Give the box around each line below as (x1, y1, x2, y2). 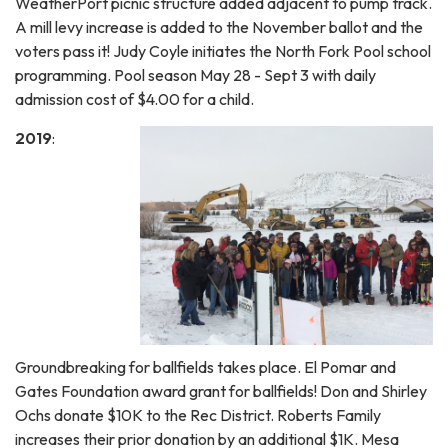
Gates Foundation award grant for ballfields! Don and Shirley (15, 380, 427, 401)
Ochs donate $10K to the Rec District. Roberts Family (15, 404, 381, 425)
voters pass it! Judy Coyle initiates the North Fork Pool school (15, 40, 431, 61)
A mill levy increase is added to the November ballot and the (15, 16, 423, 37)
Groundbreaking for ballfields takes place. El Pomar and (15, 356, 396, 377)
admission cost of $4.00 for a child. (15, 88, 257, 109)
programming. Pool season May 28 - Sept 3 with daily (15, 64, 376, 85)
